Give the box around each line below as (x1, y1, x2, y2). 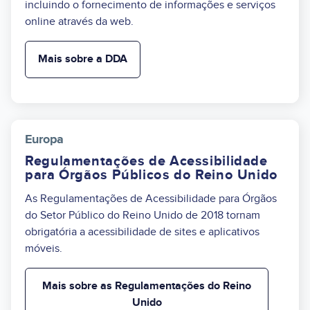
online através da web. (25, 14, 134, 28)
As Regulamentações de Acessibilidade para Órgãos (25, 191, 277, 206)
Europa (25, 131, 64, 147)
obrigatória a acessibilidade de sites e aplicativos (25, 224, 259, 239)
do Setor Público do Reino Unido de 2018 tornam (25, 208, 260, 222)
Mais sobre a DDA (38, 52, 127, 66)
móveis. (25, 241, 62, 255)
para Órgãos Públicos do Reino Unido (25, 166, 278, 183)
